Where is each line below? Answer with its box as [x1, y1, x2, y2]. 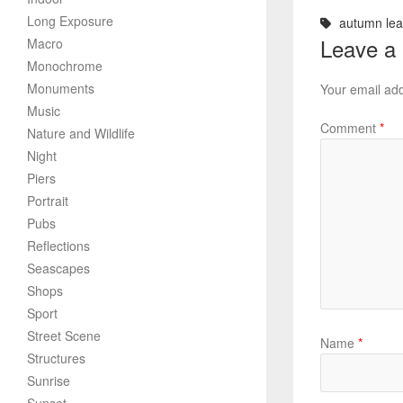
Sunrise [27, 372, 70, 390]
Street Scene [27, 327, 101, 345]
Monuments [27, 79, 94, 97]
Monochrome [27, 57, 103, 75]
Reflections [27, 237, 90, 255]
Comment [319, 119, 380, 138]
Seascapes [27, 259, 90, 277]
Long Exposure [27, 12, 113, 30]
